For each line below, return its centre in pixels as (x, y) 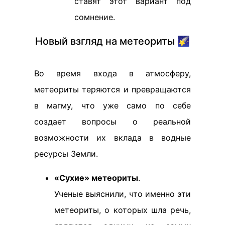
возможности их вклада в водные (113, 138)
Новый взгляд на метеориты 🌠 (113, 41)
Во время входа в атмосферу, (113, 73)
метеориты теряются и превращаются (113, 89)
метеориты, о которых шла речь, (123, 210)
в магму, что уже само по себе (113, 105)
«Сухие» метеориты (96, 178)
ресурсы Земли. (66, 154)
